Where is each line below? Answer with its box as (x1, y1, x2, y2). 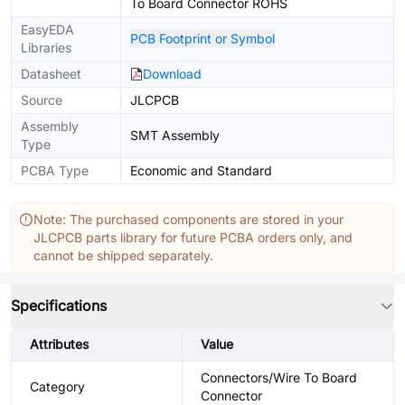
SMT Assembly (130, 127, 220, 143)
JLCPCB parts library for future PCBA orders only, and (33, 230, 353, 245)
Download (143, 66, 202, 81)
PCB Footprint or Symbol (130, 31, 275, 46)
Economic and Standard (130, 163, 272, 178)
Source (21, 92, 62, 108)
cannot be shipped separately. (33, 248, 213, 263)
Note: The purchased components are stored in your (33, 212, 344, 227)
